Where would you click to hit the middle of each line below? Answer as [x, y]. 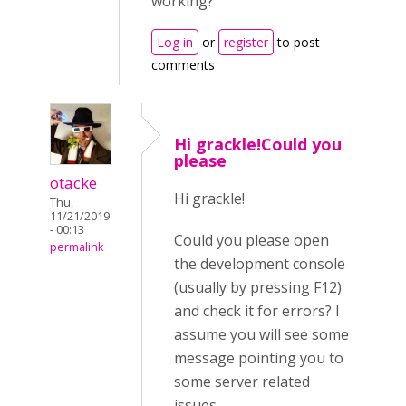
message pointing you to [259, 358]
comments [183, 65]
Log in [175, 43]
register [246, 43]
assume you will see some [261, 335]
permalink [77, 247]
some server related [242, 382]
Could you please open [251, 241]
